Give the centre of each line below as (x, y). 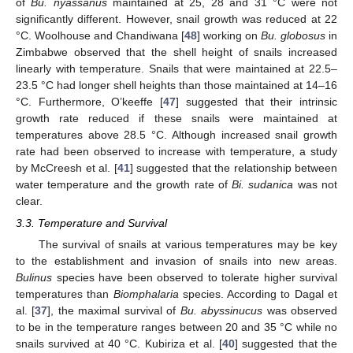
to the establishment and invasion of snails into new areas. (176, 260)
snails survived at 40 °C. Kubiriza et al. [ (119, 343)
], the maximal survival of (114, 310)
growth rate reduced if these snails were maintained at (176, 118)
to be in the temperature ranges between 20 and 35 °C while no (176, 327)
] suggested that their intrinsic (257, 101)
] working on (229, 35)
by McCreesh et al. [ (67, 167)
